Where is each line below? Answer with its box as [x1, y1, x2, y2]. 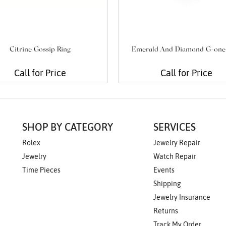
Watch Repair [153, 152, 196, 161]
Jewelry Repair [153, 139, 200, 147]
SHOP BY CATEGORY [22, 121, 113, 133]
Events [153, 166, 175, 175]
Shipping [153, 180, 181, 188]
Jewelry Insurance [153, 193, 210, 202]
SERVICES [153, 121, 196, 133]
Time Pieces [22, 166, 61, 175]
